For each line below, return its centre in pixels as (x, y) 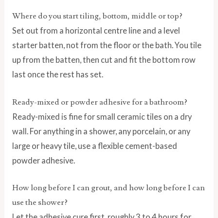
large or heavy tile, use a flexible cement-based (95, 145)
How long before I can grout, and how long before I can (109, 188)
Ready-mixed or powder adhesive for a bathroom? (100, 102)
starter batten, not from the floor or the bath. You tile (107, 45)
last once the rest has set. (58, 74)
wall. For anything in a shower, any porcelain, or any (101, 131)
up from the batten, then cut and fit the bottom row (104, 60)
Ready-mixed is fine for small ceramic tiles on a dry (102, 116)
